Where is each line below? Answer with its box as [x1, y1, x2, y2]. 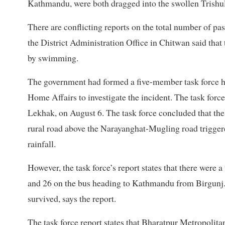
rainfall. [28, 138, 56, 150]
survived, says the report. [28, 192, 116, 205]
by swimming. [28, 52, 78, 64]
